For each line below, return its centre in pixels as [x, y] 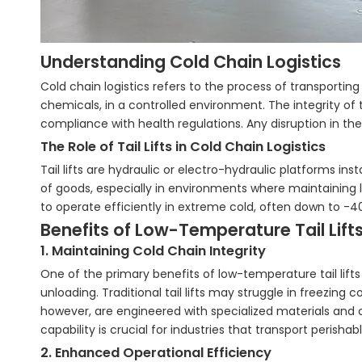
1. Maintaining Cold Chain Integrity [153, 251]
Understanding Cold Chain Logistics [191, 62]
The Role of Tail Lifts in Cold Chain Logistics [183, 147]
